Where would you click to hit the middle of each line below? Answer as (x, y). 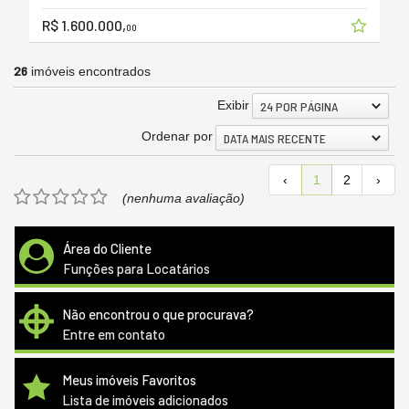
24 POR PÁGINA (299, 107)
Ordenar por (177, 136)
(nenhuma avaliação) (184, 198)
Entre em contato (114, 334)
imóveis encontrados (89, 72)
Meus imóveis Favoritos (129, 379)
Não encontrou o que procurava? (158, 314)
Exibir (233, 105)
